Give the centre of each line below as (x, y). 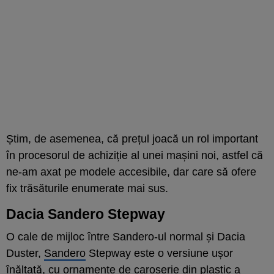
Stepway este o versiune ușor (159, 253)
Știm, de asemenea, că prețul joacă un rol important (132, 139)
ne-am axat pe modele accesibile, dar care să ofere (131, 172)
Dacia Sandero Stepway (86, 214)
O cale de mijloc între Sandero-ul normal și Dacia (126, 236)
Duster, (25, 253)
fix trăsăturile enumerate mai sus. (87, 188)
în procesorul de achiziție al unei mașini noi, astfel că (135, 155)
